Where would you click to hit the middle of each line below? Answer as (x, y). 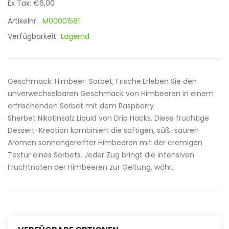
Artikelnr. (24, 21)
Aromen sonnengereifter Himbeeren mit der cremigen (105, 143)
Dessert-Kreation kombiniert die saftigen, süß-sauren (103, 130)
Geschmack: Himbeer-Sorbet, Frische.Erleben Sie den (102, 81)
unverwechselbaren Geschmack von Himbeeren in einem (111, 94)
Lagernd (75, 36)
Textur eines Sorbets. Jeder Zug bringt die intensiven (101, 155)
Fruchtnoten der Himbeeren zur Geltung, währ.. (91, 167)
